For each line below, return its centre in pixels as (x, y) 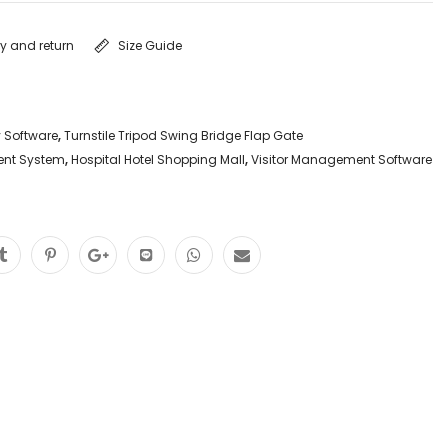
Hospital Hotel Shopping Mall (158, 159)
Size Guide (150, 45)
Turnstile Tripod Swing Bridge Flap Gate (183, 135)
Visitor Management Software (341, 159)
